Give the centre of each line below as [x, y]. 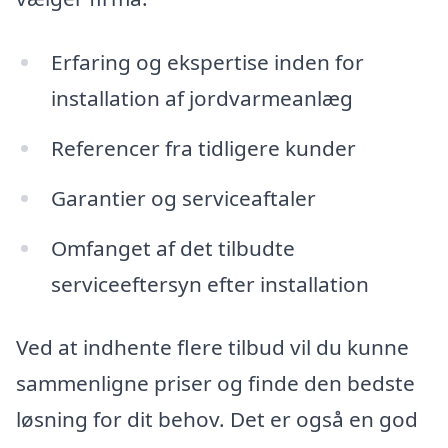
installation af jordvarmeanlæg [201, 98]
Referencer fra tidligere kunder [203, 147]
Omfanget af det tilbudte [172, 247]
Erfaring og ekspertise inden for [207, 62]
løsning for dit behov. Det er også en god [217, 419]
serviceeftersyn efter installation [209, 283]
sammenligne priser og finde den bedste [215, 383]
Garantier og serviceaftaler [183, 197]
